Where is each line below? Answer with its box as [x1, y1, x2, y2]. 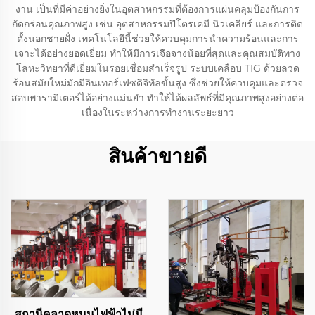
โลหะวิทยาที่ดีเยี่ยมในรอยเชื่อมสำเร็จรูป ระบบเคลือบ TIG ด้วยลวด [15, 62, 300, 75]
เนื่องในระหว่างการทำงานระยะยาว [81, 106, 234, 119]
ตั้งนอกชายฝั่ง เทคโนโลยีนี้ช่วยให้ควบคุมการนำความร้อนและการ [16, 32, 299, 45]
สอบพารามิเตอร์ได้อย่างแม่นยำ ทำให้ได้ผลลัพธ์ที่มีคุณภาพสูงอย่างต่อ [11, 91, 304, 104]
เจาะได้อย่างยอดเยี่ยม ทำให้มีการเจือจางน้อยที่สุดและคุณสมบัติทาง [15, 47, 300, 60]
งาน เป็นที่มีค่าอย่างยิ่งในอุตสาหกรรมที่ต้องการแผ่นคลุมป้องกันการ [15, 3, 300, 15]
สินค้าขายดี [108, 144, 207, 168]
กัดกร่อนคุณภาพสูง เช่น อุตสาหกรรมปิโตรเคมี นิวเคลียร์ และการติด [12, 18, 303, 30]
